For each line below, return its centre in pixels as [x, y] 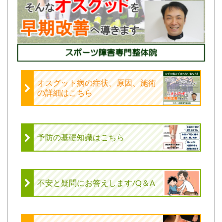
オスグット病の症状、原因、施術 [97, 83]
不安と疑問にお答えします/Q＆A [96, 182]
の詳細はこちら [65, 93]
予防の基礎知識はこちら [81, 137]
